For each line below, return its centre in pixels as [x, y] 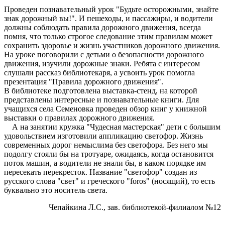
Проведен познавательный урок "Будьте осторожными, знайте [111, 9]
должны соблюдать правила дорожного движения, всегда [102, 27]
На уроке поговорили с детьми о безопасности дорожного [104, 54]
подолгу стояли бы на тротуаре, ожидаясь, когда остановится [109, 154]
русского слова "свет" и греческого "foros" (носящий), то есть [109, 181]
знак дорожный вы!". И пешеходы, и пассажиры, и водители [108, 18]
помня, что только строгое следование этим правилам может [108, 36]
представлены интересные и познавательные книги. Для [101, 99]
